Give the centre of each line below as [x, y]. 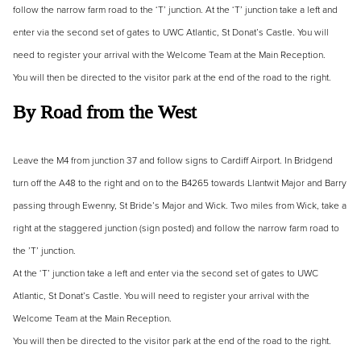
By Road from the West [105, 112]
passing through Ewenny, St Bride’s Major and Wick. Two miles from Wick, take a [180, 206]
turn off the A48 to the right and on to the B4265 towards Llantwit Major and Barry [180, 183]
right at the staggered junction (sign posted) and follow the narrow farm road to [176, 228]
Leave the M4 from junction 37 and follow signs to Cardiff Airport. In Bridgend [173, 161]
